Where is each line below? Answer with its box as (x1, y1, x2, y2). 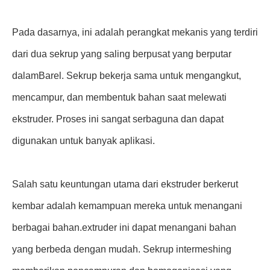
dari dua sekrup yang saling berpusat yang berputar (12, 49, 231, 59)
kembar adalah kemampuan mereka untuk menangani (12, 201, 242, 211)
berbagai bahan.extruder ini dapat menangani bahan (12, 222, 236, 233)
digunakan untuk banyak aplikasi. (12, 136, 155, 146)
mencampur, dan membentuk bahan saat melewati (12, 92, 227, 102)
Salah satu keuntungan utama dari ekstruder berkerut (12, 179, 238, 189)
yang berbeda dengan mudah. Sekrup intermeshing (12, 244, 231, 254)
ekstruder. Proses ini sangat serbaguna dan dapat (12, 114, 224, 124)
